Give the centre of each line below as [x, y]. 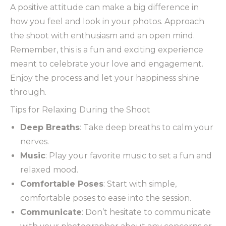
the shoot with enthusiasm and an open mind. [102, 36]
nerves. [35, 142]
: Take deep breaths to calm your [147, 128]
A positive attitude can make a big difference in [104, 8]
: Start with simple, [140, 184]
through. [28, 92]
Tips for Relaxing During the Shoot [80, 110]
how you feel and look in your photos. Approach [107, 22]
